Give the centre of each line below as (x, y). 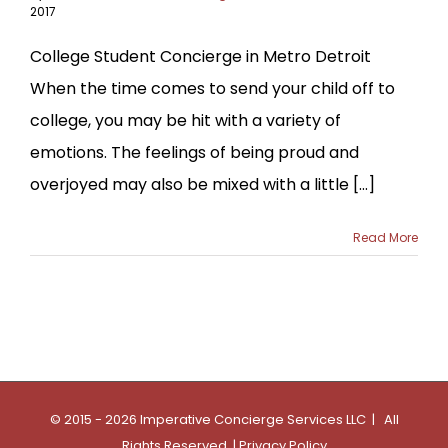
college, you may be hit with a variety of (185, 120)
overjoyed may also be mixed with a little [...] (202, 184)
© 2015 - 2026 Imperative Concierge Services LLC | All (224, 419)
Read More (385, 237)
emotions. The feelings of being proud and (194, 152)
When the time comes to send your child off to (212, 88)
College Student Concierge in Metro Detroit (200, 56)
